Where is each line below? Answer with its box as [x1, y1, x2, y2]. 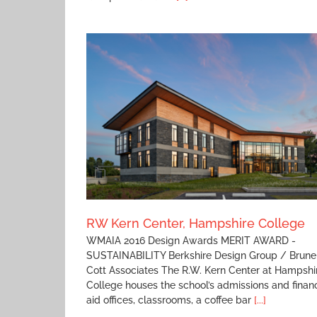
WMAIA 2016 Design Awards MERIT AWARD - [86, 235, 296, 247]
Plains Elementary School [169, 98, 281, 110]
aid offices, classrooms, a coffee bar [86, 294, 254, 306]
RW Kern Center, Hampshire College [86, 216, 305, 231]
